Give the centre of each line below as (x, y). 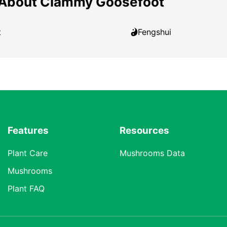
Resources (144, 130)
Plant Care (28, 153)
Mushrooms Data (152, 153)
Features (28, 130)
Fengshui (155, 32)
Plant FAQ (26, 188)
